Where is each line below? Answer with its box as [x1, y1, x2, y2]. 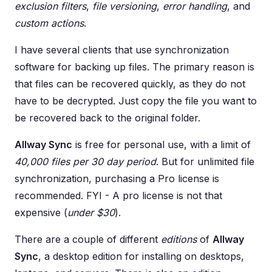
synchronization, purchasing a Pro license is [15, 172, 219, 185]
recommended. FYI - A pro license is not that [15, 189, 222, 202]
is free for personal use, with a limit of [72, 138, 251, 151]
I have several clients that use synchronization [15, 43, 229, 56]
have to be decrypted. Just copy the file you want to [15, 94, 257, 107]
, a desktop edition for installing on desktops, [38, 250, 244, 262]
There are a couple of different [15, 233, 161, 245]
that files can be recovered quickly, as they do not [15, 77, 245, 90]
